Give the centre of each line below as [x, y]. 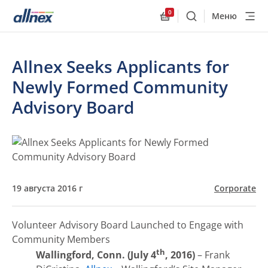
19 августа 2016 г [47, 188]
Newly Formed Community [120, 87]
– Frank [212, 255]
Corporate [235, 188]
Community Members [61, 239]
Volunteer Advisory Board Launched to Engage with [128, 225]
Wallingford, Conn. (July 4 [96, 255]
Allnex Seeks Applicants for [121, 66]
